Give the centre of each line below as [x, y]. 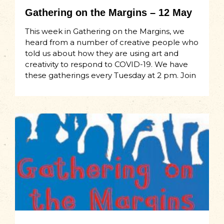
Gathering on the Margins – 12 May [108, 13]
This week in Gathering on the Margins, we [105, 31]
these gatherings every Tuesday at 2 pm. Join [110, 75]
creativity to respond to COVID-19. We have [106, 64]
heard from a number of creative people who [112, 42]
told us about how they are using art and [102, 53]
